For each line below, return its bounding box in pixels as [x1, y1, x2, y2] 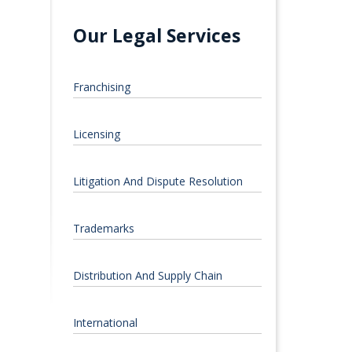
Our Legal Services [72, 23, 240, 49]
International [72, 315, 137, 331]
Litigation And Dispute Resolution [72, 174, 243, 189]
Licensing [72, 126, 120, 142]
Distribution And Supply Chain [72, 268, 222, 284]
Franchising [72, 79, 130, 95]
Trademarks [72, 221, 134, 236]
